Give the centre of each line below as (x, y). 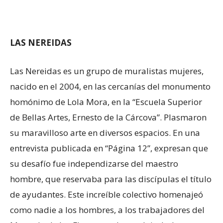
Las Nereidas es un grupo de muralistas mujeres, (107, 71)
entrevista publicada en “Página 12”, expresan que (109, 148)
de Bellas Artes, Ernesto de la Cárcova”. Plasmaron (108, 117)
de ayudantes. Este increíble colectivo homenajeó (107, 194)
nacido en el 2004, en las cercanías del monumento (110, 86)
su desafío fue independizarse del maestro (94, 163)
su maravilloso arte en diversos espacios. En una (105, 132)
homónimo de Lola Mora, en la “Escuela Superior (106, 102)
